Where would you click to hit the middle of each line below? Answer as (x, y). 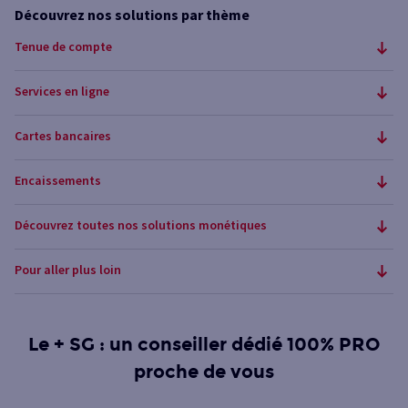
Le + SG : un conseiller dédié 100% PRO (204, 344)
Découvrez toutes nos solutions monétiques (141, 225)
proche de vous (204, 372)
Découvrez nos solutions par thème (132, 15)
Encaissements (58, 180)
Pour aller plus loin (68, 270)
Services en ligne (62, 91)
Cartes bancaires (63, 136)
